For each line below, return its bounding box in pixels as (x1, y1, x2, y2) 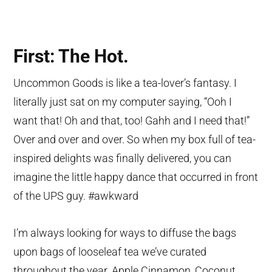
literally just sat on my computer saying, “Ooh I (13, 95, 233, 109)
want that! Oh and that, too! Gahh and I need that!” (13, 114, 250, 127)
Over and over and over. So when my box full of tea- (13, 133, 256, 146)
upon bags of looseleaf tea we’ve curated (13, 245, 207, 259)
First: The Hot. (13, 46, 129, 67)
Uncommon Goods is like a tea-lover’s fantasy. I (13, 76, 237, 90)
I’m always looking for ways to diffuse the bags (13, 226, 237, 240)
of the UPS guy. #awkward (13, 189, 139, 203)
